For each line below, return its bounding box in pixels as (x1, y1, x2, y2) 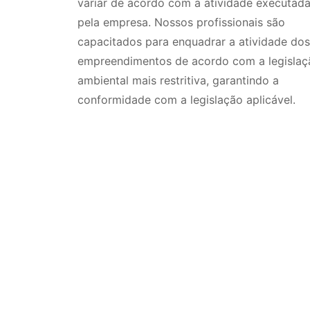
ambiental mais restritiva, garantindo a (77, 73, 279, 87)
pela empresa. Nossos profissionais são (77, 15, 285, 29)
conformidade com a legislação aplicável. (77, 92, 295, 107)
